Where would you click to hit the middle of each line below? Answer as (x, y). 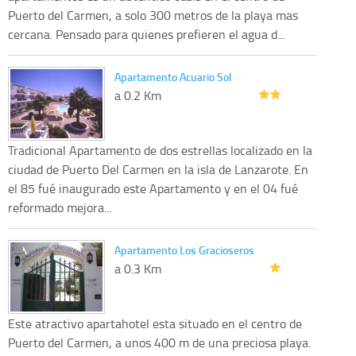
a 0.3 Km (138, 268)
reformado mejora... (60, 207)
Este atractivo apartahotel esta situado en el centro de (155, 323)
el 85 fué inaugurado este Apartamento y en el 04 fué (153, 188)
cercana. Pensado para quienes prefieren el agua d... (146, 34)
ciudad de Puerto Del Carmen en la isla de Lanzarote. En (158, 169)
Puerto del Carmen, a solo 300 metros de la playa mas (153, 15)
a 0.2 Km (138, 95)
